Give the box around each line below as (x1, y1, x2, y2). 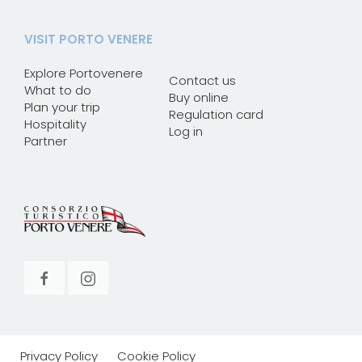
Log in (169, 123, 203, 141)
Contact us (169, 72, 236, 90)
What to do (24, 81, 91, 99)
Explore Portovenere (24, 64, 143, 82)
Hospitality (24, 115, 86, 133)
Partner (24, 132, 67, 149)
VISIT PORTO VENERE (24, 30, 153, 48)
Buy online (169, 89, 229, 107)
